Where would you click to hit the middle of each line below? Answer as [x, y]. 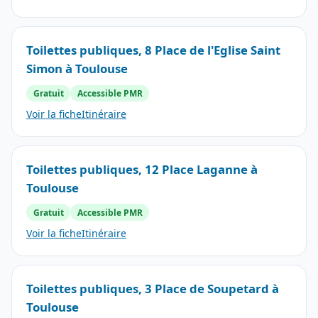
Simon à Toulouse [77, 68]
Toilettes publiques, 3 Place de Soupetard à [153, 288]
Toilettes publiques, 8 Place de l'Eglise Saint [153, 50]
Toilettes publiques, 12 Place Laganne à [142, 169]
